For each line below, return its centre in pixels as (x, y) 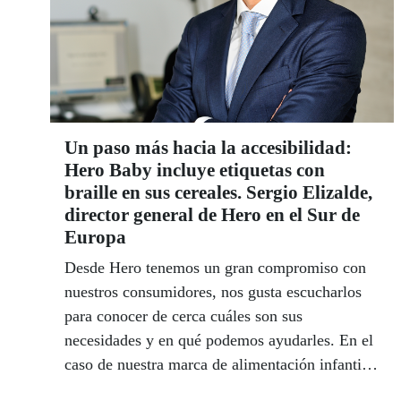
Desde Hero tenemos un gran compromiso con (215, 267)
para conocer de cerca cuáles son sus (183, 316)
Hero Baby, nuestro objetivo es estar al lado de (217, 388)
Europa (95, 237)
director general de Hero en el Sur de (212, 214)
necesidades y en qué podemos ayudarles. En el (219, 340)
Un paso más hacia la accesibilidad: (208, 147)
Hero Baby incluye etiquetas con (195, 170)
